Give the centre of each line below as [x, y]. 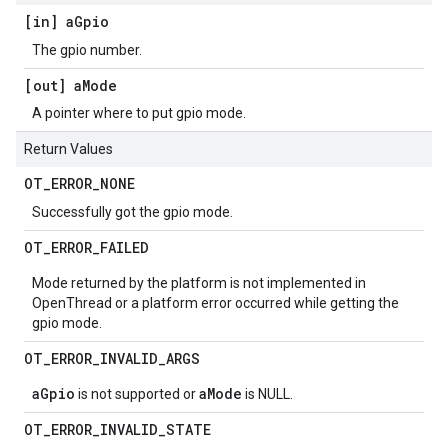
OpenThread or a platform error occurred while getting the [215, 303]
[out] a [53, 85]
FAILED [124, 247]
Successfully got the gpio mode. [132, 212]
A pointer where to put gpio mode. [139, 113]
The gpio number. [87, 50]
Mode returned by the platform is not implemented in [199, 283]
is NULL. [267, 394]
